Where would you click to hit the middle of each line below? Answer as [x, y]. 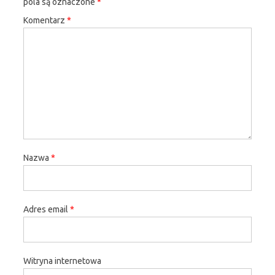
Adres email [47, 209]
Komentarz [45, 20]
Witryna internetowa [62, 261]
